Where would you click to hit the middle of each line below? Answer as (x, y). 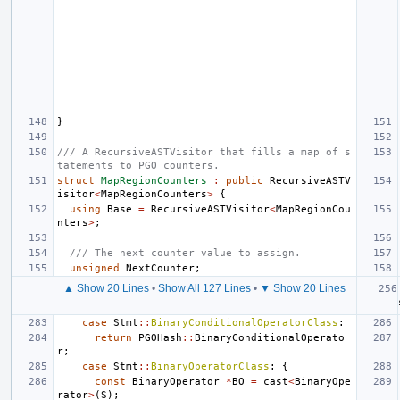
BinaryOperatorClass (210, 366)
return (113, 337)
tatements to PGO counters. (138, 165)
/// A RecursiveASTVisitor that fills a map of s (204, 152)
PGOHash (160, 337)
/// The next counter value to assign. (185, 253)
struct (76, 180)
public (245, 180)
